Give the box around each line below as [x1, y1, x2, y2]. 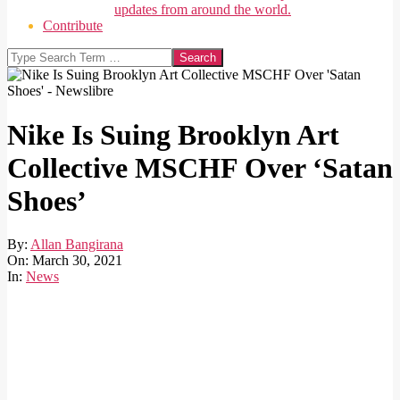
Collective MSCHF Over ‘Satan [7, 151, 393, 184]
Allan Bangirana [30, 237, 123, 253]
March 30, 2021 [32, 253, 122, 269]
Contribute [43, 18, 103, 34]
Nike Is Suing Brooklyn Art [7, 118, 339, 151]
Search [6, 47, 45, 63]
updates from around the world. [114, 2, 291, 18]
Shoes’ [7, 184, 87, 217]
